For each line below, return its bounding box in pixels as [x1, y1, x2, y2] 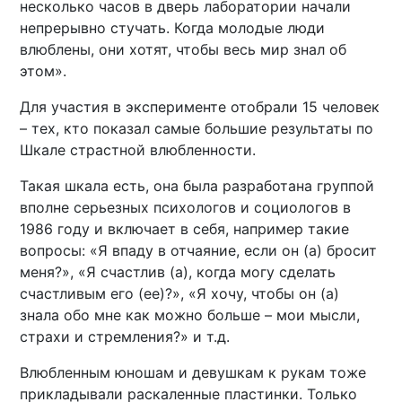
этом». [20, 61, 67, 80]
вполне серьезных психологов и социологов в [20, 197, 352, 216]
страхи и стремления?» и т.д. [20, 327, 231, 345]
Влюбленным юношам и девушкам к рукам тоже [20, 363, 367, 381]
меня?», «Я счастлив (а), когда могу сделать [20, 262, 336, 281]
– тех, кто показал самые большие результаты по [20, 118, 374, 137]
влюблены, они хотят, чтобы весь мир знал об [20, 39, 347, 58]
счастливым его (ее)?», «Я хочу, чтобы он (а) [20, 284, 340, 302]
